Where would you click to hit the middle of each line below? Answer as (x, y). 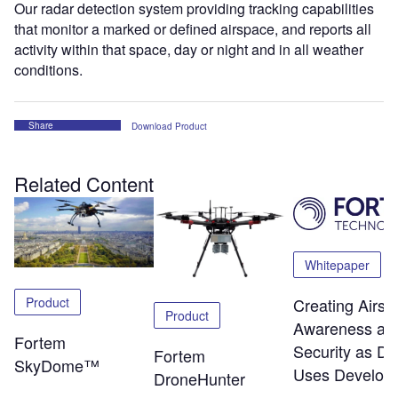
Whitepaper (337, 265)
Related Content (84, 184)
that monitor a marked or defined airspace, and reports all (193, 29)
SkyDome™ (57, 365)
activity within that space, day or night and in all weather (189, 50)
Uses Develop (342, 374)
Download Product (169, 127)
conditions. (48, 70)
